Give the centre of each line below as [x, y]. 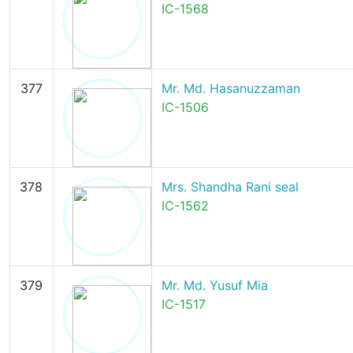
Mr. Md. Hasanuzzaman [230, 88]
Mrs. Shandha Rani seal [230, 187]
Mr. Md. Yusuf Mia [214, 285]
